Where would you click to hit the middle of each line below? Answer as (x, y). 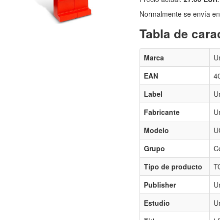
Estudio (157, 203)
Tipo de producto (173, 167)
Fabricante (162, 112)
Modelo (156, 130)
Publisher (160, 185)
